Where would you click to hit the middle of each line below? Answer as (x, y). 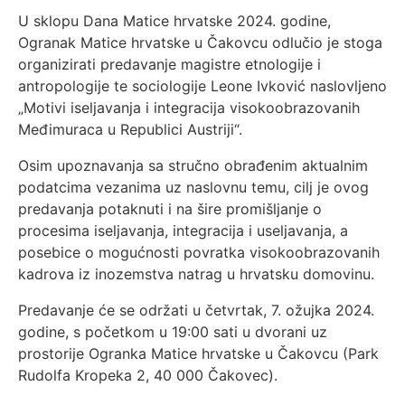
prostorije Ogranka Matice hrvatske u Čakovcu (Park (198, 353)
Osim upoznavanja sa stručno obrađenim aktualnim (193, 165)
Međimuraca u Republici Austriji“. (130, 129)
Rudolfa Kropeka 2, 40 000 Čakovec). (148, 375)
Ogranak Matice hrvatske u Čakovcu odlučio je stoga (200, 42)
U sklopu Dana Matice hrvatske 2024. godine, (174, 21)
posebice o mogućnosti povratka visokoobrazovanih (199, 252)
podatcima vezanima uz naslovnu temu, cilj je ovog (193, 187)
